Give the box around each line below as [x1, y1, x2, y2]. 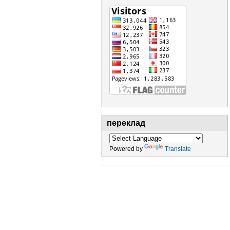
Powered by [109, 145, 144, 153]
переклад [107, 119, 145, 128]
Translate [165, 145, 191, 153]
